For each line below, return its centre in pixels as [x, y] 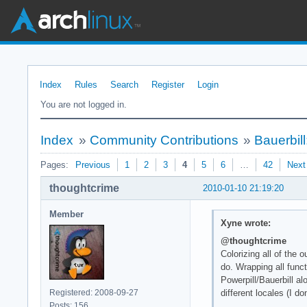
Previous [93, 165]
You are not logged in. [84, 105]
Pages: [54, 165]
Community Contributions [164, 140]
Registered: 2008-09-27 [94, 292]
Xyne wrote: [245, 223]
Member [66, 214]
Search [124, 85]
